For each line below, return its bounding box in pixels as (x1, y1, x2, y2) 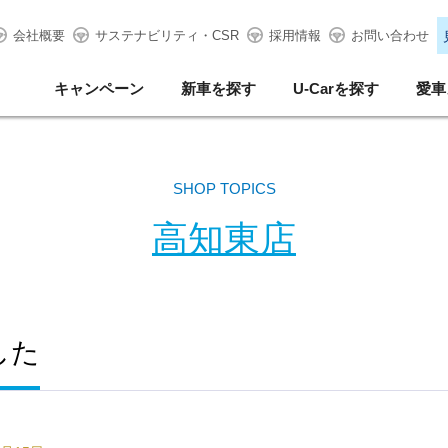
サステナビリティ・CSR (94, 28, 239, 43)
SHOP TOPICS (172, 180, 276, 197)
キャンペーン (54, 80, 144, 97)
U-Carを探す (293, 80, 379, 97)
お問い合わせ (350, 28, 429, 43)
